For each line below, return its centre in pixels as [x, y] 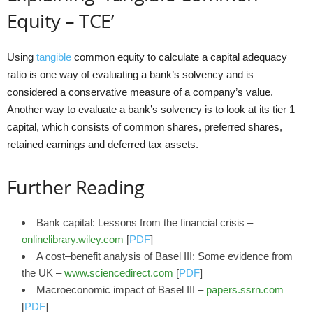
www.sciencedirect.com [119, 273]
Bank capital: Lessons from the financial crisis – [145, 223]
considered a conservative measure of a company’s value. [140, 92]
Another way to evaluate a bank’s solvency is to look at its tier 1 [151, 109]
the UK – [43, 273]
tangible [54, 57]
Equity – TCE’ [60, 21]
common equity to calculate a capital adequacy [179, 57]
